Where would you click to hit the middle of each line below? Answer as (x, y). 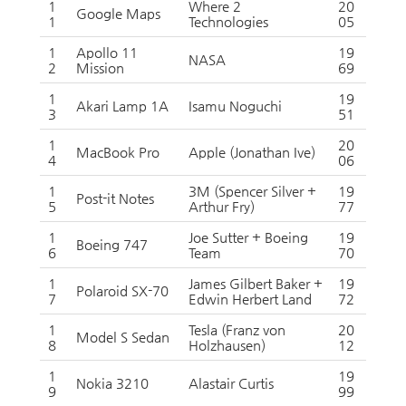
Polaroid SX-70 (122, 290)
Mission (100, 68)
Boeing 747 (112, 244)
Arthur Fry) (222, 206)
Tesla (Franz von (237, 329)
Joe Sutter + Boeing (248, 237)
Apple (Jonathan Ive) (252, 152)
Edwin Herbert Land (250, 299)
